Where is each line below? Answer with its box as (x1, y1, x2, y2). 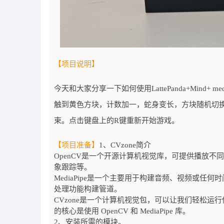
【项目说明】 (54, 59, 99, 68)
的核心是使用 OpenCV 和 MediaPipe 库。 (54, 206, 190, 215)
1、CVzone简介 (99, 140, 151, 149)
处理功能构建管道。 (54, 184, 121, 193)
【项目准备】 (54, 140, 99, 149)
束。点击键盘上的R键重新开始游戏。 (54, 116, 179, 124)
